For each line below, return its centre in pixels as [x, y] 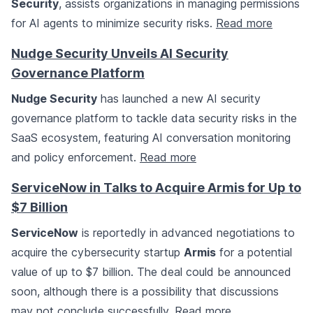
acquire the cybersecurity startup [97, 253]
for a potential [254, 253]
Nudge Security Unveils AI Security [120, 54]
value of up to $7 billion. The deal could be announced [151, 272]
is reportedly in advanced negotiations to [187, 233]
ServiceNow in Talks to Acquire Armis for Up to [156, 188]
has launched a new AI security [179, 99]
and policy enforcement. [75, 158]
